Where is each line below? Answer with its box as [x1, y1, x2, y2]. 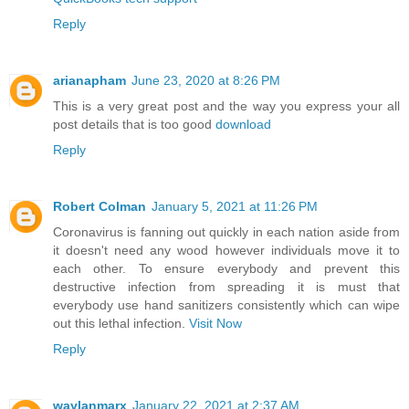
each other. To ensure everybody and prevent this [53, 261, 400, 276]
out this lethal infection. [53, 316, 189, 330]
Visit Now [189, 316, 242, 330]
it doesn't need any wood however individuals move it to [53, 243, 400, 257]
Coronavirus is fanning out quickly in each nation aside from [53, 225, 400, 239]
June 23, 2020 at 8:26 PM [131, 73, 280, 89]
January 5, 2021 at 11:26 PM [152, 199, 318, 214]
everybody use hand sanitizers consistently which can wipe [53, 298, 400, 312]
